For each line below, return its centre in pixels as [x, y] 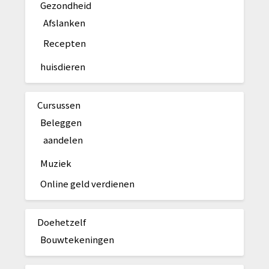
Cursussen [59, 104]
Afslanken [65, 22]
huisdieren [63, 66]
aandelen [63, 139]
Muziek [56, 163]
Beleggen [61, 122]
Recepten [65, 43]
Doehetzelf [62, 222]
